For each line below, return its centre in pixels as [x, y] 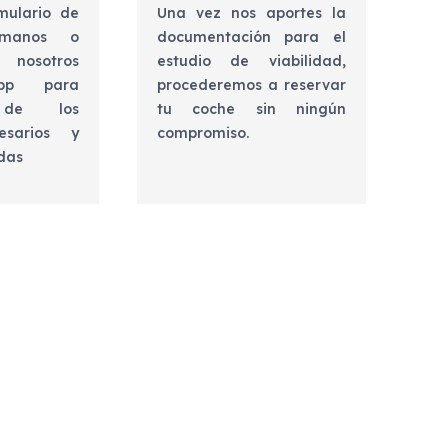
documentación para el [251, 37]
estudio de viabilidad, [251, 61]
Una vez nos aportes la [251, 13]
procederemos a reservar [251, 85]
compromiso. [202, 133]
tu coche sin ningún [251, 109]
